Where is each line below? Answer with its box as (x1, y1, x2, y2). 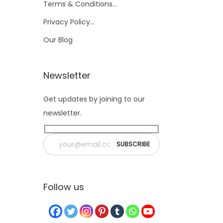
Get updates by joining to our (43, 94, 145, 104)
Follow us (43, 181, 84, 194)
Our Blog (43, 34, 73, 45)
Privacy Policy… (43, 16, 95, 27)
